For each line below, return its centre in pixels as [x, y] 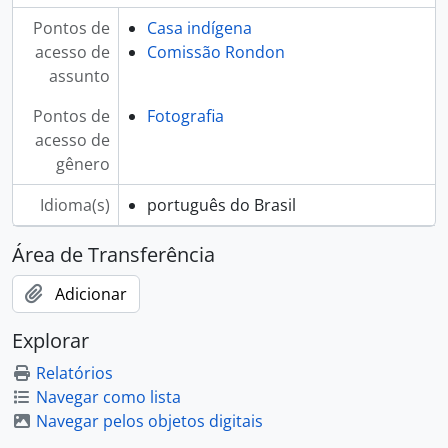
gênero [82, 163]
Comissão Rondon [215, 51]
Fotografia [185, 115]
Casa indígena [199, 27]
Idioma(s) [74, 204]
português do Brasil [221, 204]
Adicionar [91, 293]
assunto [79, 75]
